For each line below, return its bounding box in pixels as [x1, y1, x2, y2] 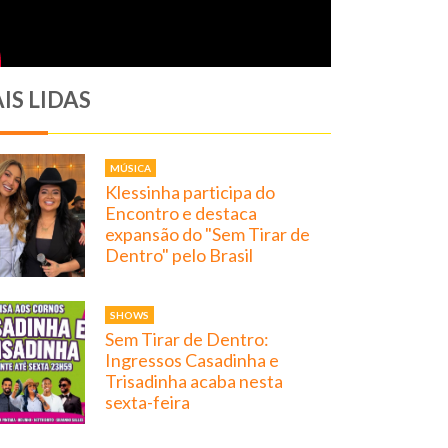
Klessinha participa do [105, 181, 276, 204]
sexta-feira [105, 391, 191, 414]
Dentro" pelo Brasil [105, 244, 254, 267]
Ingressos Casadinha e [105, 349, 280, 372]
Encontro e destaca [105, 202, 258, 225]
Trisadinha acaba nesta [105, 370, 284, 393]
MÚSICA [110, 162, 152, 175]
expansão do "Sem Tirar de [105, 223, 311, 246]
